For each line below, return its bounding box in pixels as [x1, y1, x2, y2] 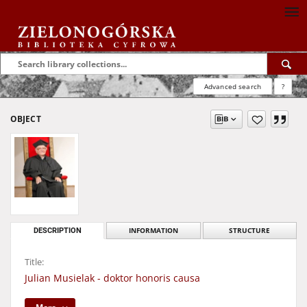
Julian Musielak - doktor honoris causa [25, 271, 200, 284]
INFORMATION [128, 226, 178, 235]
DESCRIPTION [33, 226, 82, 235]
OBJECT [10, 113, 41, 125]
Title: [25, 256, 44, 268]
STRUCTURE [229, 226, 271, 235]
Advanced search [204, 82, 261, 91]
